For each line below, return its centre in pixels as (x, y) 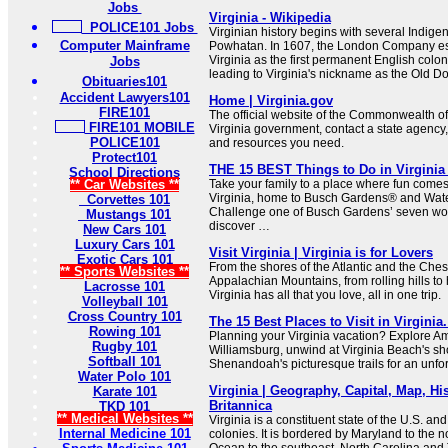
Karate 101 (124, 391)
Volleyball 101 (124, 301)
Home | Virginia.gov (271, 100)
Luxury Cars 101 (124, 244)
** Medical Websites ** (124, 418)
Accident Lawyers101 (124, 97)
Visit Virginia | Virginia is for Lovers (321, 252)
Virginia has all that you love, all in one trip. (325, 295)
